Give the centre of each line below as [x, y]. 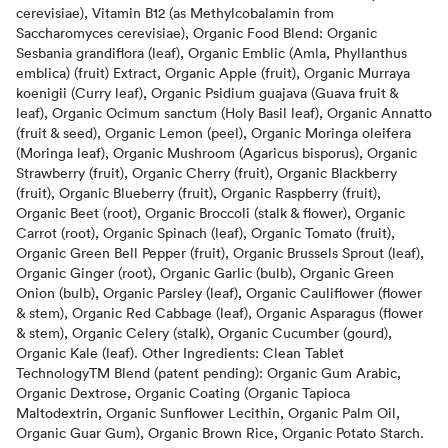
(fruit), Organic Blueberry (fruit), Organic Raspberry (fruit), [198, 192]
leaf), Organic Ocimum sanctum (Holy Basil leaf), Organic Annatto [224, 112]
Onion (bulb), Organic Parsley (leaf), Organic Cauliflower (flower [219, 292]
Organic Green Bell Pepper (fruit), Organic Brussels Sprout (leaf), [220, 252]
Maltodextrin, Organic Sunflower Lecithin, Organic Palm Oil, [208, 412]
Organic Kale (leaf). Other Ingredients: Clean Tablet [180, 352]
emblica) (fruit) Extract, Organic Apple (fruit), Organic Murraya [213, 72]
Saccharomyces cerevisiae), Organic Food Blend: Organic [196, 32]
